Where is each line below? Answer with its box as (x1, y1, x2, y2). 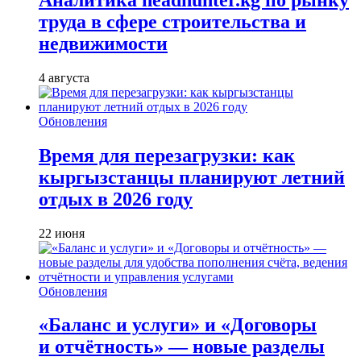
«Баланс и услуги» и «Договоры (39, 314, 317, 336)
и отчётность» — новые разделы (39, 336, 325, 358)
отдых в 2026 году (39, 188, 193, 210)
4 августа (39, 70, 89, 85)
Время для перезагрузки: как (39, 144, 295, 166)
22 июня (39, 226, 85, 240)
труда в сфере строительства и (39, 10, 306, 32)
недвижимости (39, 32, 168, 54)
